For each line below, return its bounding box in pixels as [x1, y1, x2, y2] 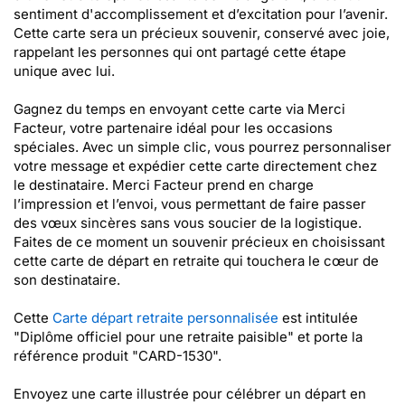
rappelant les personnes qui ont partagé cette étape [14, 43, 346, 61]
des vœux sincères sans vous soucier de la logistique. [14, 214, 362, 231]
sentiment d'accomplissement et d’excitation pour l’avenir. [14, 5, 388, 23]
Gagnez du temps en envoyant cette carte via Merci [14, 100, 345, 118]
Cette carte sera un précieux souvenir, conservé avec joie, [14, 24, 390, 42]
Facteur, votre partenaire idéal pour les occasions [14, 119, 333, 137]
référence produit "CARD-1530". [14, 347, 221, 364]
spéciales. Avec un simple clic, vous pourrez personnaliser [14, 138, 391, 155]
